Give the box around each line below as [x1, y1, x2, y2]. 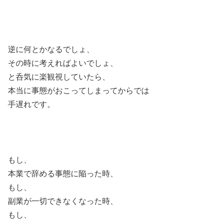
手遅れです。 [8, 100, 55, 109]
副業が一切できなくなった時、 [8, 197, 118, 206]
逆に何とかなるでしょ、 [8, 45, 94, 54]
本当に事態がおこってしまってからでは [8, 86, 149, 95]
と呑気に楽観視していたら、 [8, 72, 110, 81]
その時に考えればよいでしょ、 [8, 58, 118, 67]
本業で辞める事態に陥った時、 [8, 169, 118, 178]
